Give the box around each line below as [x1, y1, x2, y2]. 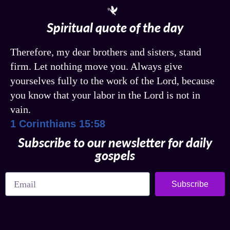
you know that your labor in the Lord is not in [10, 89, 200, 101]
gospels [95, 147, 135, 163]
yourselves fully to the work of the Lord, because [10, 75, 215, 87]
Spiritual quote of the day [47, 20, 183, 35]
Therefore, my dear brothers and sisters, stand [10, 46, 201, 58]
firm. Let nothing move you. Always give [10, 61, 182, 72]
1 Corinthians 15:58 [10, 118, 105, 130]
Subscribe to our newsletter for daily [18, 135, 212, 150]
